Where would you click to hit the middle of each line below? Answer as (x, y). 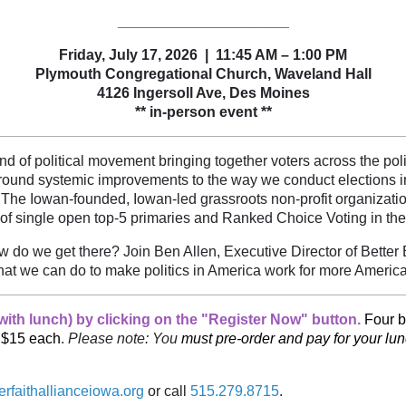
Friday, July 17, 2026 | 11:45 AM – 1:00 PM (203, 55)
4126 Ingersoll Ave (159, 93)
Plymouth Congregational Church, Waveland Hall (203, 74)
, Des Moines (266, 93)
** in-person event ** (203, 112)
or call (167, 391)
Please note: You (125, 338)
